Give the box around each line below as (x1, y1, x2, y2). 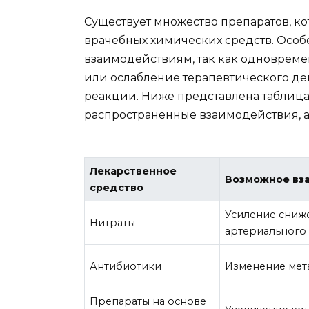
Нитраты (90, 217, 136, 230)
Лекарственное (90, 165, 177, 178)
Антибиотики (90, 260, 162, 273)
